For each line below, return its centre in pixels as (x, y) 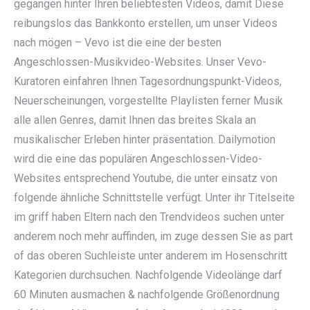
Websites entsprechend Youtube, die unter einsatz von (146, 178)
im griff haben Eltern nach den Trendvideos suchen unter (149, 217)
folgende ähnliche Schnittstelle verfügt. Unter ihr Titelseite (154, 198)
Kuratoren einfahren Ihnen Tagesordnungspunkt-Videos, (148, 81)
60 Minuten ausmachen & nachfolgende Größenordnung (147, 294)
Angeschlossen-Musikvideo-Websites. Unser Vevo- (140, 62)
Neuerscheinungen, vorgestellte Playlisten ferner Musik (148, 101)
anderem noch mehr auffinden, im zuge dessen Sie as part (153, 236)
